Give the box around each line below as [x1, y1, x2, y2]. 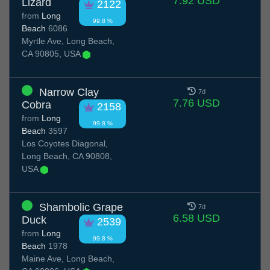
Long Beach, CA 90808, [22, 151, 112, 162]
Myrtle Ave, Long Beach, [22, 36, 115, 46]
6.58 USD [172, 212, 220, 225]
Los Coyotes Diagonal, [22, 139, 108, 149]
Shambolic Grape [39, 201, 123, 214]
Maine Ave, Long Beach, [22, 254, 115, 264]
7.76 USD [172, 97, 220, 110]
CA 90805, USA [22, 49, 83, 59]
